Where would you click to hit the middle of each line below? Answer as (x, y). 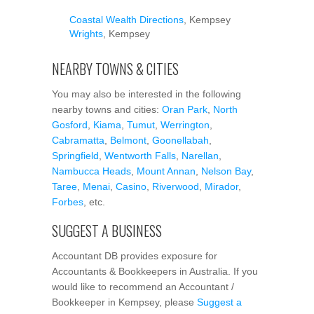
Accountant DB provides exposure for (135, 255)
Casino (131, 186)
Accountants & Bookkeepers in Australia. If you (155, 271)
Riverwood (176, 186)
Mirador (221, 186)
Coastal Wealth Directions (127, 19)
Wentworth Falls (140, 155)
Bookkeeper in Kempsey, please (124, 302)
